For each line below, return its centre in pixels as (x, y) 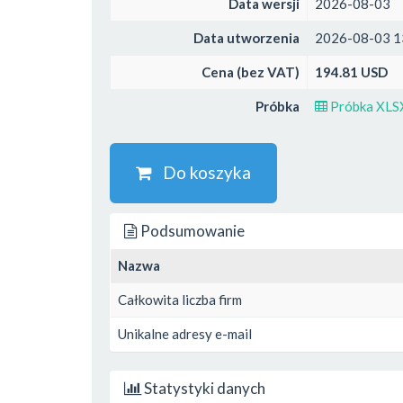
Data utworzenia (246, 38)
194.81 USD (351, 72)
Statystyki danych (203, 388)
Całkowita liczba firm (180, 299)
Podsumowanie (191, 230)
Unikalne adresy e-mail (185, 333)
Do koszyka (201, 172)
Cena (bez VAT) (251, 72)
